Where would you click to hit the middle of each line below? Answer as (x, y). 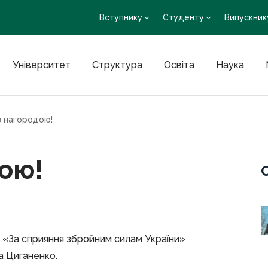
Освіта (179, 65)
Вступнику (121, 17)
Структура (117, 65)
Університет (41, 65)
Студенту (183, 17)
